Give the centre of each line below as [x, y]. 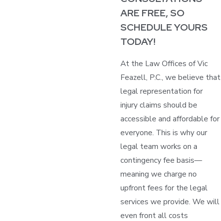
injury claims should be [159, 105]
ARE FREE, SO [152, 13]
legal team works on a [159, 146]
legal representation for [161, 91]
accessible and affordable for [170, 118]
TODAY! [138, 41]
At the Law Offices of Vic [164, 63]
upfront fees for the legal [164, 187]
